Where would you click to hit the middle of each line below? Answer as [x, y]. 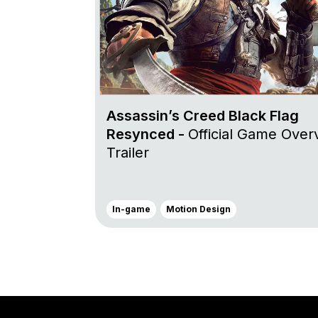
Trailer [128, 153]
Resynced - [147, 135]
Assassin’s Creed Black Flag [203, 116]
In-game [131, 209]
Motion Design [198, 209]
